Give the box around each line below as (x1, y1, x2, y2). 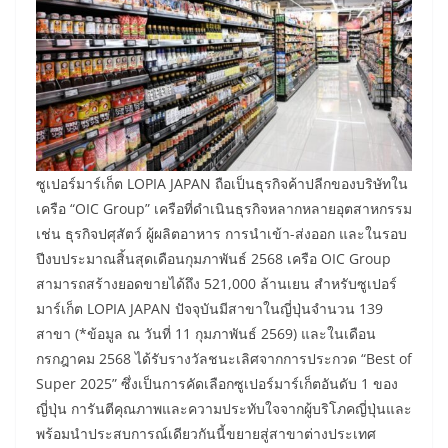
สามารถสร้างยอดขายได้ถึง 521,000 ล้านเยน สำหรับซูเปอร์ (36, 274, 397, 294)
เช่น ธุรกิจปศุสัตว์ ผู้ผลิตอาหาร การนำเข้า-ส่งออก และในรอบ (36, 224, 407, 244)
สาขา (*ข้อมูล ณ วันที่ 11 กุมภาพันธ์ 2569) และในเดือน (36, 324, 376, 344)
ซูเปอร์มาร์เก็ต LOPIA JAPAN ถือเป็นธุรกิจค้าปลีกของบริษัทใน (36, 174, 408, 194)
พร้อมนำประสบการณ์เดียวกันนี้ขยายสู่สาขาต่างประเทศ (36, 424, 376, 444)
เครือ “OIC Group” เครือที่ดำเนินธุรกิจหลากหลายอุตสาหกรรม (36, 199, 412, 219)
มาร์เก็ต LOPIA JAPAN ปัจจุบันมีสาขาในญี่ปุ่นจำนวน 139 (36, 299, 383, 319)
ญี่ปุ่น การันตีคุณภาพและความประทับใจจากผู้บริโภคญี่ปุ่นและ (36, 399, 412, 419)
